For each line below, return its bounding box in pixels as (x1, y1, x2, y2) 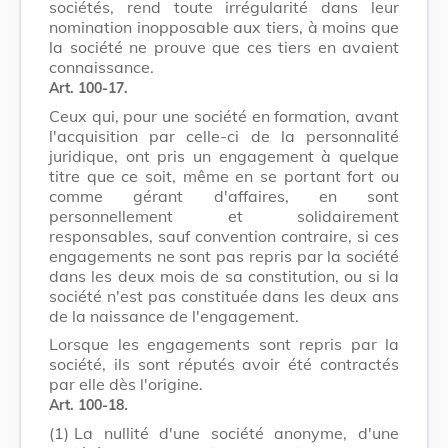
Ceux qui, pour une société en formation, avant (49, 105, 399, 126)
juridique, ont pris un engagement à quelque (49, 145, 399, 166)
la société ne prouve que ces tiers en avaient (49, 36, 399, 57)
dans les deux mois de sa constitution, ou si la (49, 265, 399, 286)
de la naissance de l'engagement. (49, 305, 299, 326)
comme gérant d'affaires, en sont (49, 185, 399, 206)
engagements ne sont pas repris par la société (49, 245, 399, 266)
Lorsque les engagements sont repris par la (49, 333, 399, 354)
